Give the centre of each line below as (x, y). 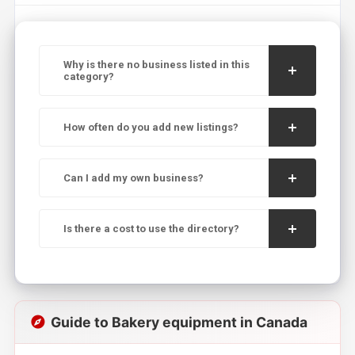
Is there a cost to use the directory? (151, 229)
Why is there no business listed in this (156, 65)
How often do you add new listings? (151, 127)
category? (88, 76)
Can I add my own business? (133, 178)
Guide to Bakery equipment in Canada (179, 322)
